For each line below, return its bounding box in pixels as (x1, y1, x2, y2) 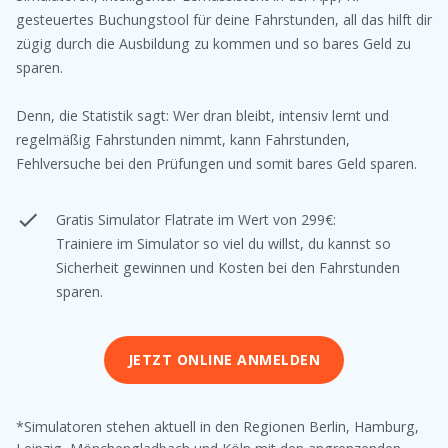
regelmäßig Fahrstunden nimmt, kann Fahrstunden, (16, 129, 350, 149)
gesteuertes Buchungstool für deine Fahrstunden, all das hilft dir (16, 9, 432, 29)
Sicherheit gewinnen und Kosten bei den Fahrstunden (56, 257, 400, 277)
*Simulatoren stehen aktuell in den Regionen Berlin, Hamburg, (16, 416, 419, 436)
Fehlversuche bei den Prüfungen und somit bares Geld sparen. (16, 153, 417, 173)
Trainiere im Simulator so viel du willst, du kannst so (56, 233, 391, 253)
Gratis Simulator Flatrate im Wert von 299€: (56, 209, 336, 229)
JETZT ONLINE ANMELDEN (127, 349, 321, 369)
